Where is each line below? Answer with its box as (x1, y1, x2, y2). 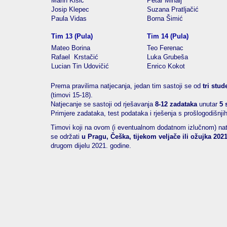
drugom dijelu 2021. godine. (51, 142, 131, 149)
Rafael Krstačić (51, 53, 98, 61)
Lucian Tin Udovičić (51, 62, 109, 70)
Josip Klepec (51, 6, 89, 13)
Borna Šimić (147, 15, 183, 22)
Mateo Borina (51, 44, 90, 52)
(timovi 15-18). (51, 91, 93, 99)
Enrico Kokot (147, 62, 185, 70)
